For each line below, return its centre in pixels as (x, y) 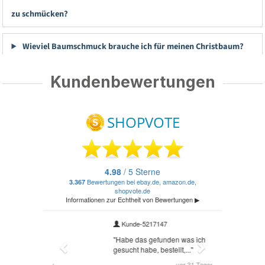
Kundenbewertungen (132, 82)
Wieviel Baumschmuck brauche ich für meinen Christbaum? (132, 47)
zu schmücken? (40, 14)
